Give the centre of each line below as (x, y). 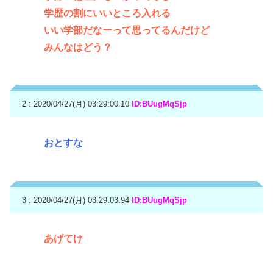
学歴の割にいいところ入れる (107, 13)
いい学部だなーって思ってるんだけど (127, 30)
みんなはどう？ (78, 47)
